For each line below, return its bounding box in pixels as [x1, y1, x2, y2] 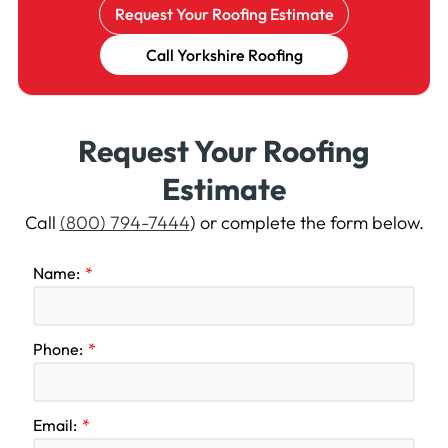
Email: [32, 415, 77, 436]
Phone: [32, 339, 83, 360]
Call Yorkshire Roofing [145, 45, 303, 66]
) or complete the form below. [189, 211, 424, 235]
